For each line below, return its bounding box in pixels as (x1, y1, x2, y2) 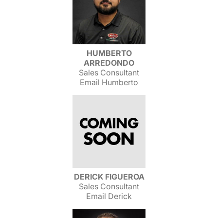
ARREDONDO (84, 58, 134, 68)
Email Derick (86, 191, 132, 201)
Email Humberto (80, 77, 138, 87)
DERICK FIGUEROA (73, 172, 145, 182)
